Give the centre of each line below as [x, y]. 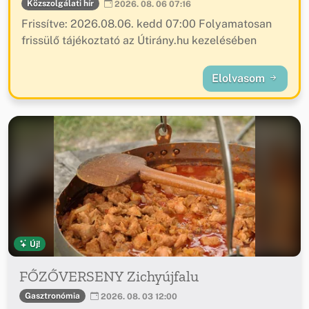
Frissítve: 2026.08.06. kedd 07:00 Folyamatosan [147, 24]
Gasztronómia [52, 296]
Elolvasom [240, 79]
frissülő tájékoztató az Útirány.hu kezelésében [139, 41]
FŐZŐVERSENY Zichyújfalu [109, 277]
